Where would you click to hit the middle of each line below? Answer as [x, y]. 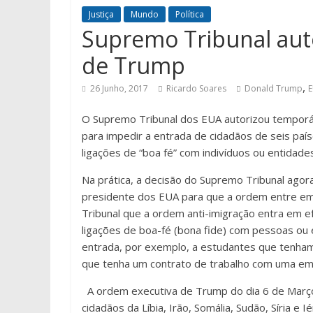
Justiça [101, 14]
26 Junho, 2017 [119, 88]
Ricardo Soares [196, 88]
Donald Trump [274, 88]
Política [190, 14]
